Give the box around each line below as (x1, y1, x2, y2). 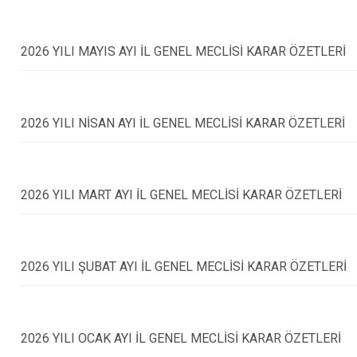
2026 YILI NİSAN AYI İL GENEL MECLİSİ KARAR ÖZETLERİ (21, 116, 346, 131)
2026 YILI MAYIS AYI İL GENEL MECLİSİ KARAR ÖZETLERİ (21, 44, 347, 59)
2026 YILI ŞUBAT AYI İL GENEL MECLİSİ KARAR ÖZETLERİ (21, 259, 347, 274)
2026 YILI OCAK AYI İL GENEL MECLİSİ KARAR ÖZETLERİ (21, 331, 342, 346)
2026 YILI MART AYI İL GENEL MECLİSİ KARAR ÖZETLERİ (21, 187, 343, 202)
